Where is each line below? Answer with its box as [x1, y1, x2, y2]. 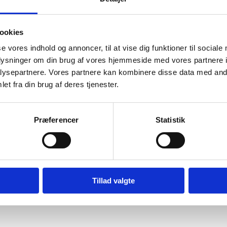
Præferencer [33, 116, 79, 125]
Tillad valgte [92, 176, 135, 185]
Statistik [156, 116, 185, 125]
